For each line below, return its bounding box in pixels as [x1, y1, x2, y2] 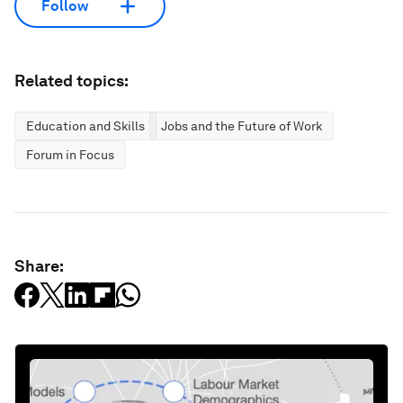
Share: [14, 255, 64, 275]
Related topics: [14, 70, 129, 90]
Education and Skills [26, 118, 145, 133]
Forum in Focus [26, 147, 114, 162]
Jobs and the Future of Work [161, 118, 322, 133]
